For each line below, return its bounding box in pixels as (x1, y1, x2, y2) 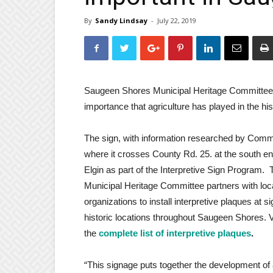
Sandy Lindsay (95, 16, 147, 26)
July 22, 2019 (157, 16, 196, 26)
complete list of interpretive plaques (99, 228, 251, 239)
